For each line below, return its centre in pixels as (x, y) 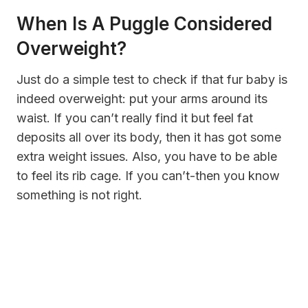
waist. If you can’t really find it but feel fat (135, 118)
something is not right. (79, 195)
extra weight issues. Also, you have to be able (147, 157)
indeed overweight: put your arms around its (142, 99)
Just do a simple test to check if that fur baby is (152, 80)
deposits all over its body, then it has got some (149, 137)
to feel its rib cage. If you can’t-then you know (148, 176)
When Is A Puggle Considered (144, 24)
